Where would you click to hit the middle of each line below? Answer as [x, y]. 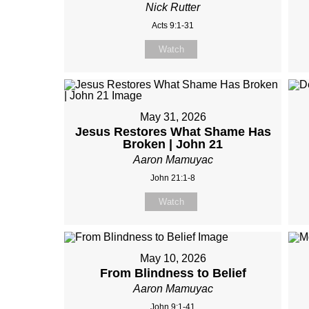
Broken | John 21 [173, 144]
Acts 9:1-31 [173, 26]
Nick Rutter [173, 7]
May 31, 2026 [173, 117]
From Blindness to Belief [173, 273]
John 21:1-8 [173, 178]
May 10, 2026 [173, 258]
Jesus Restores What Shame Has [173, 132]
